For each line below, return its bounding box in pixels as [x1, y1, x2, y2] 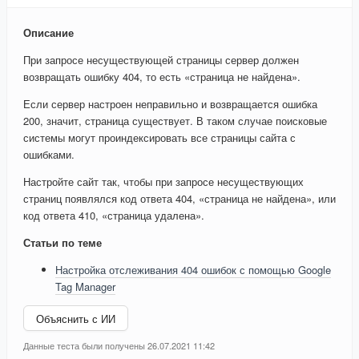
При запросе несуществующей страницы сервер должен [23, 52, 299, 68]
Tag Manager [55, 279, 115, 295]
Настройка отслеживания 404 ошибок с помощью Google [55, 262, 331, 278]
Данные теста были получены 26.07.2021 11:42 [23, 339, 215, 353]
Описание [23, 25, 74, 41]
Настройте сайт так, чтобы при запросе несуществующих [23, 174, 304, 190]
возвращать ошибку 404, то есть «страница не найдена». [23, 69, 301, 85]
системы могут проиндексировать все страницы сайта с [23, 130, 296, 146]
